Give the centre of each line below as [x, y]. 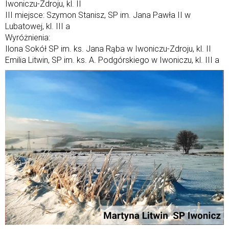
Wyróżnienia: [28, 37]
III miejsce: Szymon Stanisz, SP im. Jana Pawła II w [98, 15]
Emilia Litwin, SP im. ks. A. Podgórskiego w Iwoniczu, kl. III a [112, 60]
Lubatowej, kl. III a [38, 26]
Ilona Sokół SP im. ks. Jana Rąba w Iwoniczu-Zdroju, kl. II [108, 49]
